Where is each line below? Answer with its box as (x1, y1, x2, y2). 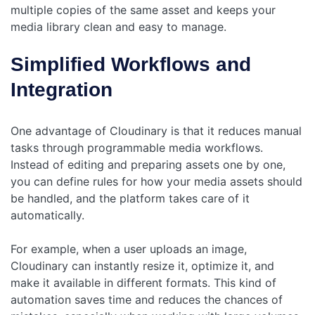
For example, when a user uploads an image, (11, 241, 247, 256)
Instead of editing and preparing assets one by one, (11, 157, 285, 172)
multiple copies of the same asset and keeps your (11, 2, 276, 17)
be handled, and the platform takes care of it (11, 191, 250, 205)
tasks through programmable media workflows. (11, 140, 263, 155)
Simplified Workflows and (11, 53, 251, 75)
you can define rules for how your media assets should (11, 174, 302, 188)
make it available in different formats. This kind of (11, 275, 276, 290)
